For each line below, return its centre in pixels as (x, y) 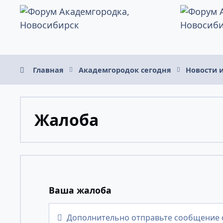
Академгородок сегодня (125, 70)
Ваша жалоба (80, 190)
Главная (48, 70)
